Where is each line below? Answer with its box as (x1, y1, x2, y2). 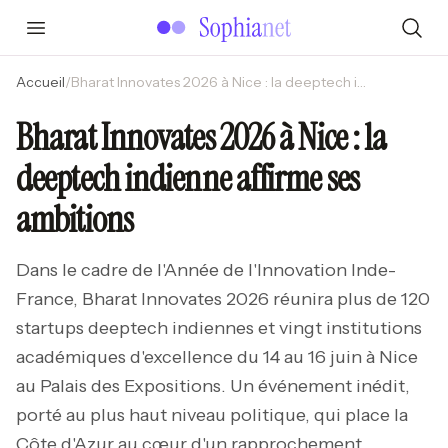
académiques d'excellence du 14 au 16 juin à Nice (16, 346, 418, 368)
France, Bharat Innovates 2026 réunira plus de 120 (16, 288, 430, 310)
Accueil (16, 73, 65, 91)
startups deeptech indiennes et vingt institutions (16, 317, 422, 339)
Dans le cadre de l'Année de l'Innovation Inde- (16, 259, 396, 281)
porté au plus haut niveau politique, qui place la (16, 404, 408, 426)
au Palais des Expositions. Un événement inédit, (16, 375, 410, 397)
